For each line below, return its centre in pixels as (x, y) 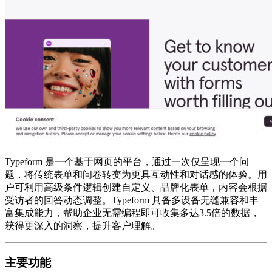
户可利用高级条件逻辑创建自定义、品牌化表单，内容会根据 (136, 187)
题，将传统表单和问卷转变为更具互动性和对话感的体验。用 (136, 174)
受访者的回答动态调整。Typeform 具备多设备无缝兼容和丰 (132, 200)
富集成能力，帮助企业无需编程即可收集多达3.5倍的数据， (132, 212)
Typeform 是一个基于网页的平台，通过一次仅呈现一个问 (127, 161)
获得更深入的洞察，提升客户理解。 (83, 225)
